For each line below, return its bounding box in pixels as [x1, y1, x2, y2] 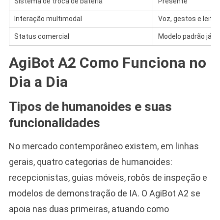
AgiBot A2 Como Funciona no [8, 54, 206, 71]
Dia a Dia [8, 73, 68, 90]
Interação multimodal [14, 14, 82, 23]
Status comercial [14, 32, 69, 40]
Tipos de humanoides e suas [8, 99, 172, 114]
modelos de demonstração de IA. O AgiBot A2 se [8, 188, 200, 198]
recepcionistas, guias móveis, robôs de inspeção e [8, 172, 207, 183]
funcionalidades [8, 115, 100, 130]
